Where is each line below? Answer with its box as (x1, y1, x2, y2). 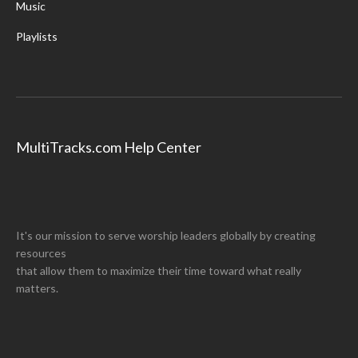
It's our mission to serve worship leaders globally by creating (16, 229, 316, 242)
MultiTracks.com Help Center (16, 138, 201, 156)
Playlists (16, 30, 58, 43)
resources (16, 246, 66, 260)
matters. (16, 281, 58, 295)
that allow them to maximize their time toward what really (16, 264, 301, 277)
